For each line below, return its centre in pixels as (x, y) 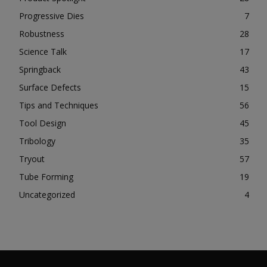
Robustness (42, 34)
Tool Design (43, 123)
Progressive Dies (52, 16)
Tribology (37, 141)
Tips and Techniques (59, 105)
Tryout (32, 159)
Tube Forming (46, 177)
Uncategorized (47, 195)
